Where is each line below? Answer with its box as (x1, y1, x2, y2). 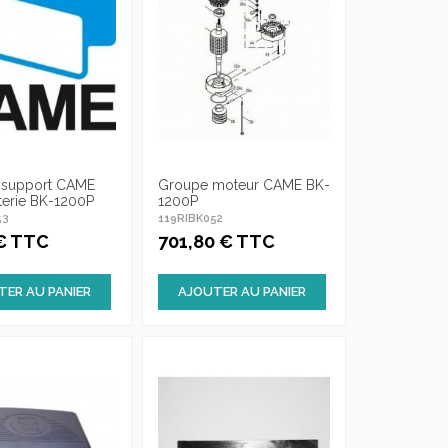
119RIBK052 (157, 212, 223, 226)
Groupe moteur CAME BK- (157, 177, 330, 194)
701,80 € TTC (157, 230, 275, 252)
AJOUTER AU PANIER (177, 283, 306, 299)
